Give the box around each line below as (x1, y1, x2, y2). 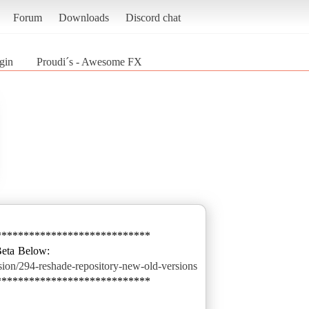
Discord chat (125, 11, 181, 23)
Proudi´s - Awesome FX (37, 55, 142, 68)
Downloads (58, 11, 109, 23)
